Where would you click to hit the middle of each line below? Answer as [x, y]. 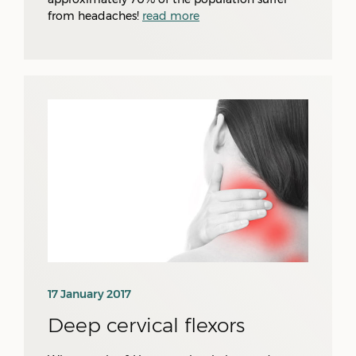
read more [171, 16]
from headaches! [95, 16]
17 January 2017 [89, 294]
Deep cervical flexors [146, 325]
